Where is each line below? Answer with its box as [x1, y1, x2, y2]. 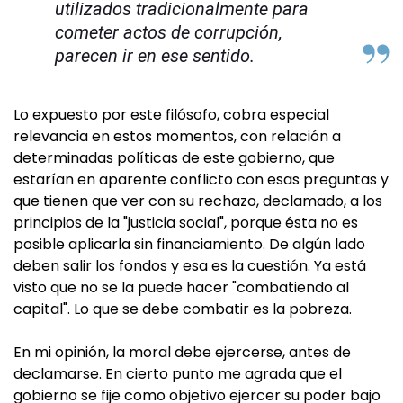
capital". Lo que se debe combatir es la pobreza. [13, 299, 352, 319]
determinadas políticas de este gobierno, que [13, 148, 335, 168]
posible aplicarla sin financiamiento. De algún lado [13, 234, 365, 255]
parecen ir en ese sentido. [55, 45, 255, 67]
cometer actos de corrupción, [55, 22, 282, 43]
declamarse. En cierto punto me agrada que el [13, 363, 342, 384]
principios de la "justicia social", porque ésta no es [13, 212, 358, 233]
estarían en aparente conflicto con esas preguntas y [13, 169, 389, 190]
